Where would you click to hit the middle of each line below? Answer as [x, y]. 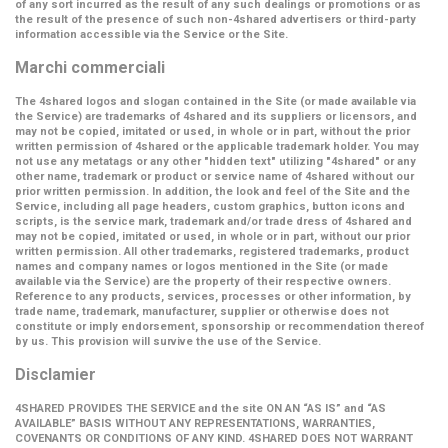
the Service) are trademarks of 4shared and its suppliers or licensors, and [216, 116]
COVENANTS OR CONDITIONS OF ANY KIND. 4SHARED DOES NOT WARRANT [214, 438]
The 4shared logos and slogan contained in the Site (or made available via [215, 101]
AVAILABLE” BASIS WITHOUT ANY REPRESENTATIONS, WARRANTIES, [195, 423]
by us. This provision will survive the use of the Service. [168, 341]
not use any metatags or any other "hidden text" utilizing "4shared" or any [215, 161]
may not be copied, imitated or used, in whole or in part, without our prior [212, 236]
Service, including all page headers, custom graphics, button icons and [210, 206]
